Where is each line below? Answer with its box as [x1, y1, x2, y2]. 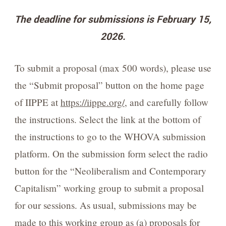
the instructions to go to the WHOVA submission [14, 130, 206, 143]
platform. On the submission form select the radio [14, 147, 208, 160]
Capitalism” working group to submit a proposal [14, 182, 204, 195]
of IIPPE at [14, 96, 61, 109]
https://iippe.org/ [60, 96, 125, 109]
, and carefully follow [124, 96, 208, 109]
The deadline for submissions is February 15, [15, 13, 211, 26]
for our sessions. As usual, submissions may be [14, 199, 197, 212]
